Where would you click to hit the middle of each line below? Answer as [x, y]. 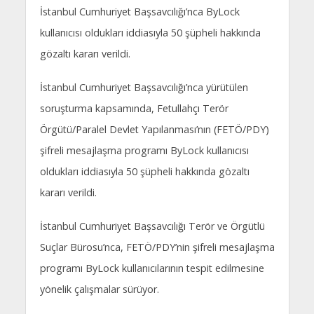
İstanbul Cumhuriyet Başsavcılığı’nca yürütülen [144, 88]
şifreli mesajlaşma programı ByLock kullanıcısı [144, 151]
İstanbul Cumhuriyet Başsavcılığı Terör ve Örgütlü [152, 226]
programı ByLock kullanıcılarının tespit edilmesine [152, 268]
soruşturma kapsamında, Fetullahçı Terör [134, 109]
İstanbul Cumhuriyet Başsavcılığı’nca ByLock [139, 12]
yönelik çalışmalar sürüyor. [99, 289]
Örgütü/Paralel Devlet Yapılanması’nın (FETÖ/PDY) [154, 130]
